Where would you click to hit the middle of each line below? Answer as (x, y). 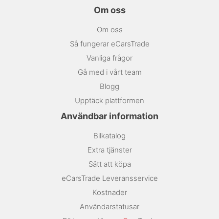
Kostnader (109, 193)
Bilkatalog (109, 136)
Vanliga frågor (109, 58)
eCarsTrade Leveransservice (109, 178)
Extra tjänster (109, 150)
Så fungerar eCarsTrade (109, 44)
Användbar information (109, 116)
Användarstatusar (109, 207)
